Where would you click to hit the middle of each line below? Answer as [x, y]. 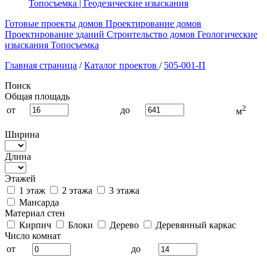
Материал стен [35, 213]
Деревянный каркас [195, 225]
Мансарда [38, 202]
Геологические [227, 34]
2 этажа [76, 190]
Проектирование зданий [55, 34]
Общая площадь [37, 96]
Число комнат [33, 236]
